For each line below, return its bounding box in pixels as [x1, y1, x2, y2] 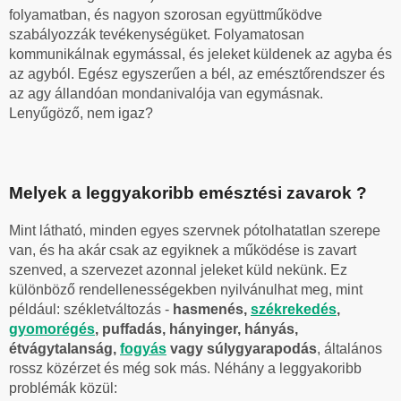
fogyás [120, 341, 166, 357]
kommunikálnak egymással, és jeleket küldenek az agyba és [9, 46, 392, 62]
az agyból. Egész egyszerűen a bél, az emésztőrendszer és [9, 65, 385, 81]
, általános [317, 341, 382, 357]
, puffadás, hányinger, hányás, [95, 321, 298, 337]
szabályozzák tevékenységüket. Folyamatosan [9, 26, 304, 42]
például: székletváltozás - [9, 302, 173, 318]
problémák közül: [9, 380, 117, 397]
